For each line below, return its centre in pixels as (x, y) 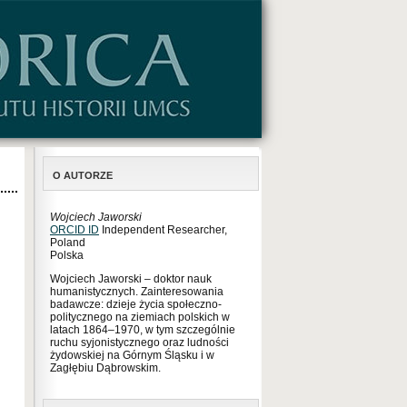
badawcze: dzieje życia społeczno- (136, 304)
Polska (67, 255)
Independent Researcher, (163, 230)
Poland (68, 243)
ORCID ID (74, 230)
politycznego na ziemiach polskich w (140, 317)
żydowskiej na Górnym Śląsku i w (132, 355)
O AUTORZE (83, 175)
